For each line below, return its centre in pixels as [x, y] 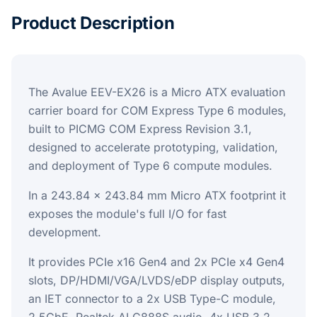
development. [65, 232]
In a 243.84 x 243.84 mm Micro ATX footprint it [157, 196]
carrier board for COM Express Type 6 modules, [157, 111]
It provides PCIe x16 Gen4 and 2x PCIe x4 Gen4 [156, 262]
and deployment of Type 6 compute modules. [150, 166]
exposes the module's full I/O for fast [127, 214]
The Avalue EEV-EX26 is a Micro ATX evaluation [157, 92]
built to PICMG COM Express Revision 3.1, [140, 129]
